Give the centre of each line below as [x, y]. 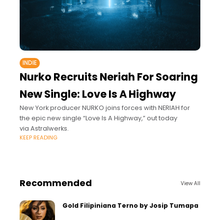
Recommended [56, 183]
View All [191, 183]
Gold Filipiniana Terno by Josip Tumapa [130, 206]
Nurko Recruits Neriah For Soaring [109, 77]
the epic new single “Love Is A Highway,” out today [98, 118]
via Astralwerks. [44, 129]
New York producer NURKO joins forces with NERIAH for [105, 108]
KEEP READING [39, 138]
